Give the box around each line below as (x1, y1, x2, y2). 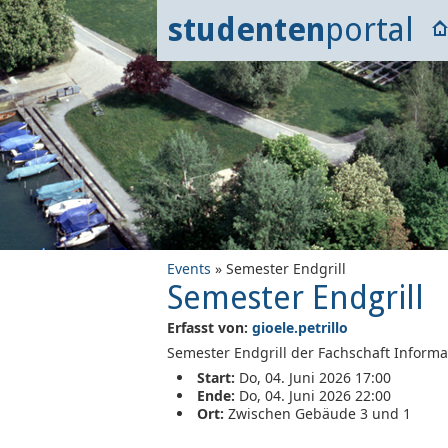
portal (325, 11, 414, 49)
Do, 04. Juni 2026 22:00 (235, 386, 391, 405)
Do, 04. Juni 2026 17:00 (235, 368, 391, 387)
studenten (167, 11, 325, 49)
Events (167, 259, 211, 278)
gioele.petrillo (252, 318, 348, 337)
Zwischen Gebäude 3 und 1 (224, 404, 411, 423)
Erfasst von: (167, 318, 252, 337)
